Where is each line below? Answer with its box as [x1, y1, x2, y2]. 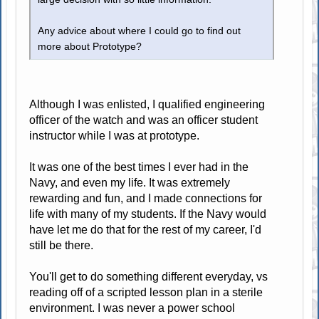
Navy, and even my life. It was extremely [29, 177, 231, 189]
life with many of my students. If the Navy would [29, 208, 267, 221]
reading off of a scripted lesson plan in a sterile [29, 286, 263, 299]
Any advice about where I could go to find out [38, 26, 241, 37]
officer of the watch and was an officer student [29, 114, 258, 127]
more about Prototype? [38, 41, 142, 53]
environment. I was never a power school [29, 302, 236, 315]
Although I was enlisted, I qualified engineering [29, 98, 266, 111]
